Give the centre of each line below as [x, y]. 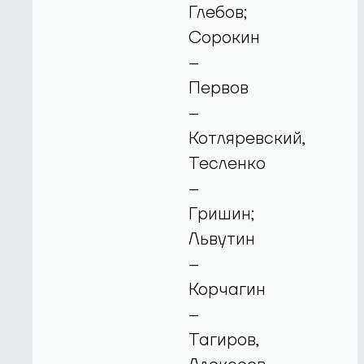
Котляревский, [247, 138]
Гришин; [222, 214]
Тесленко [227, 163]
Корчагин [227, 289]
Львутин [222, 239]
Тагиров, [224, 340]
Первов [219, 88]
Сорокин [225, 37]
